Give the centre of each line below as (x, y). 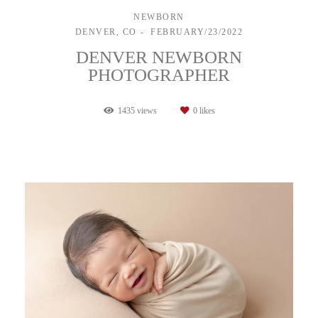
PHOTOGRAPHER (159, 75)
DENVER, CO (106, 32)
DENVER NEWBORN (159, 57)
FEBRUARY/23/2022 (197, 32)
